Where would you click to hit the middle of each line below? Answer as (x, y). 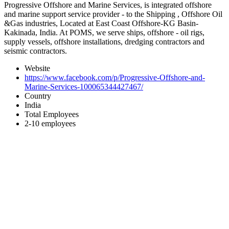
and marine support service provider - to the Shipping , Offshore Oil (113, 14)
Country (38, 96)
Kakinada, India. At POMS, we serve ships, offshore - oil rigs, (104, 32)
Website (37, 68)
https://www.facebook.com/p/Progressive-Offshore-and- (115, 77)
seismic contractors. (36, 51)
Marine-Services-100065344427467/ (84, 86)
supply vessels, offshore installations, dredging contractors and (104, 41)
